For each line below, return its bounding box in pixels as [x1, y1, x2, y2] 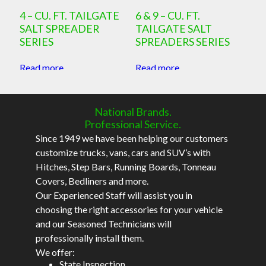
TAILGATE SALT [135, 21, 213, 35]
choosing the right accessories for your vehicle [35, 204, 223, 216]
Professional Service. [84, 117, 182, 131]
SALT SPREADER [19, 21, 99, 35]
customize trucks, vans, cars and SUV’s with [35, 147, 211, 159]
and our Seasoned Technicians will [35, 218, 172, 230]
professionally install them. [35, 232, 144, 244]
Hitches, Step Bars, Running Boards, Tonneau [35, 161, 216, 173]
